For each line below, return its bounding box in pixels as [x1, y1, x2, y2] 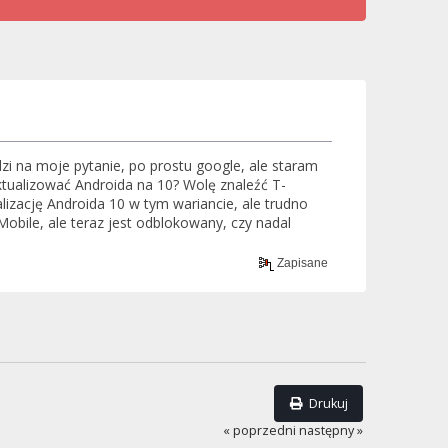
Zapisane [273, 255, 328, 270]
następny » [299, 422, 364, 440]
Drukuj [309, 395, 349, 413]
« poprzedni [223, 422, 297, 440]
